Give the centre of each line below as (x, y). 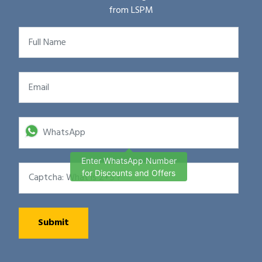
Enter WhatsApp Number (129, 161)
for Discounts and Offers (129, 173)
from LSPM (131, 11)
